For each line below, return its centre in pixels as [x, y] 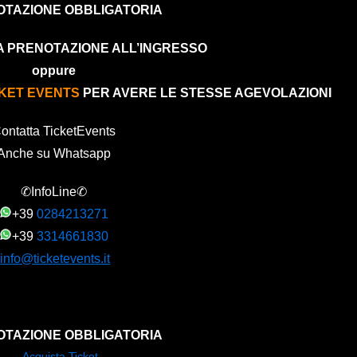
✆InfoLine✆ [53, 191]
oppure [53, 70]
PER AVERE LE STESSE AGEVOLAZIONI [205, 92]
